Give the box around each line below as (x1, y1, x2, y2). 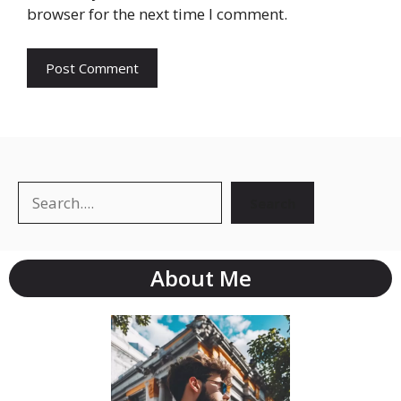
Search (250, 193, 295, 212)
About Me (149, 263, 252, 293)
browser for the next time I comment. (27, 4, 287, 24)
